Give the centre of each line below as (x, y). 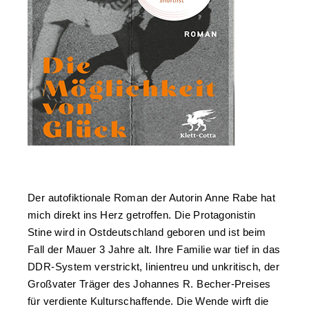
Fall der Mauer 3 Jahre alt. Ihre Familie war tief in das (154, 249)
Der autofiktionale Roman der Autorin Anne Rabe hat (151, 197)
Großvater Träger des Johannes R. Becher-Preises (149, 283)
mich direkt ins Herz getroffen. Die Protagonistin (142, 215)
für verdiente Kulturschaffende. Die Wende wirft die (148, 301)
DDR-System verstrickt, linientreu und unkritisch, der (154, 266)
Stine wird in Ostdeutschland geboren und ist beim (147, 232)
